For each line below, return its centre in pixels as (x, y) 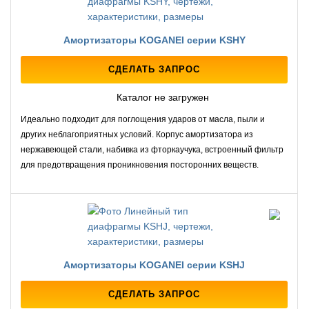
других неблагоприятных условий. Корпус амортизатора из (137, 135)
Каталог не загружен (161, 98)
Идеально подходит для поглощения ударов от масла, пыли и (143, 120)
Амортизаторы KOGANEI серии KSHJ (154, 265)
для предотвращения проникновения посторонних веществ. (140, 165)
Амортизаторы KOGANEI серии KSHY (154, 40)
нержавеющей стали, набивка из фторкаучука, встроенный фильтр (152, 150)
